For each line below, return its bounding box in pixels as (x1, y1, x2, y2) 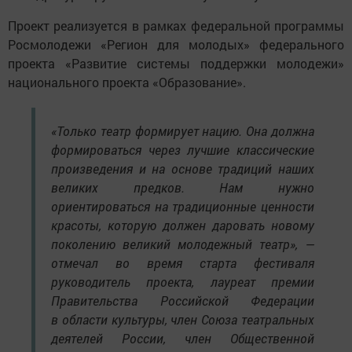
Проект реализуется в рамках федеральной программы (8, 16, 344, 34)
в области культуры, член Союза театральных (51, 310, 314, 328)
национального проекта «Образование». (8, 73, 246, 90)
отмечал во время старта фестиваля (51, 254, 314, 271)
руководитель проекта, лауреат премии (51, 273, 314, 290)
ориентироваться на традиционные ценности (51, 197, 314, 214)
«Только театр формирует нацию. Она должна (51, 122, 314, 139)
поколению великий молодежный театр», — (51, 235, 314, 252)
